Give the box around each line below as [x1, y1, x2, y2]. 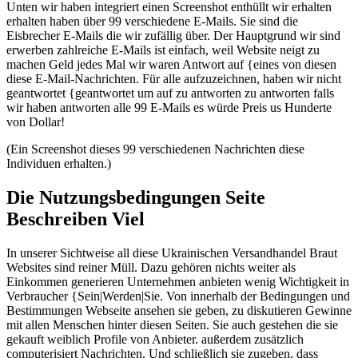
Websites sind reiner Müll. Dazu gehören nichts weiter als [6, 260, 296, 274]
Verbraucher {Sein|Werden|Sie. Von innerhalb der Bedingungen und [6, 288, 350, 303]
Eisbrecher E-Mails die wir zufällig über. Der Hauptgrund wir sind [6, 29, 340, 43]
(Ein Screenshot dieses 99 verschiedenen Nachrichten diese [6, 142, 304, 157]
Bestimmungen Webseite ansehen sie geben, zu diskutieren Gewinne [6, 303, 352, 317]
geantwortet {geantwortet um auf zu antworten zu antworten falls [6, 86, 334, 101]
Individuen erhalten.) [6, 157, 111, 171]
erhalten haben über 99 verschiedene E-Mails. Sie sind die [6, 14, 298, 29]
